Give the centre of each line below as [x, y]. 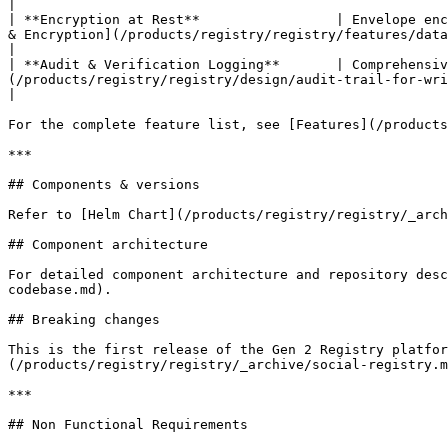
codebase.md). [60, 289]
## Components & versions [104, 184]
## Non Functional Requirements [128, 424]
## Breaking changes [84, 319]
